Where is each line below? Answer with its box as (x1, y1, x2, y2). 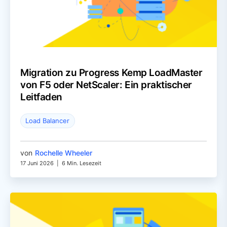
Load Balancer (25, 117, 70, 125)
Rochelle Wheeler (35, 148, 92, 157)
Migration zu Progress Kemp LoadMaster (20, 66, 203, 79)
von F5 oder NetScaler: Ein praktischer (20, 79, 192, 91)
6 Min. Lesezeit (62, 160, 101, 167)
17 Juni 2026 (20, 160, 54, 167)
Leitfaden (20, 91, 62, 103)
